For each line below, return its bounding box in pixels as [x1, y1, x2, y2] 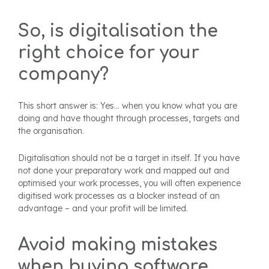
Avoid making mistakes [18, 235, 217, 255]
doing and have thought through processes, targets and [18, 113, 240, 124]
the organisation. [18, 125, 84, 137]
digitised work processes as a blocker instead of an [18, 190, 220, 202]
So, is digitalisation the [18, 22, 218, 41]
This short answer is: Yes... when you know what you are [18, 100, 237, 112]
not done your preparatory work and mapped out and [18, 165, 229, 177]
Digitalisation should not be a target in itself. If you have [18, 153, 240, 164]
